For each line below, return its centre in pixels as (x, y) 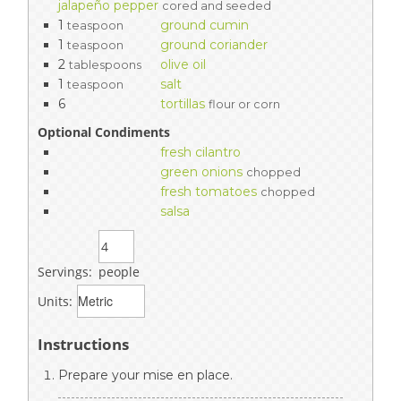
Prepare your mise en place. (145, 375)
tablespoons (105, 64)
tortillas (183, 103)
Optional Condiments (104, 132)
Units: (55, 301)
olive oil (183, 64)
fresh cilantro (200, 152)
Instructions (83, 344)
